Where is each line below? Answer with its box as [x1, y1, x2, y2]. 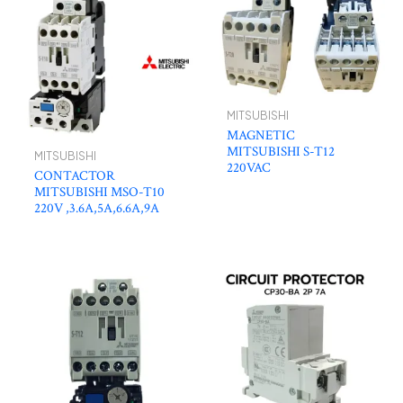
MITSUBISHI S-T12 [226, 143, 335, 161]
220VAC [226, 159, 271, 177]
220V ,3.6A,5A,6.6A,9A [33, 199, 159, 217]
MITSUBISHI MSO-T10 [33, 183, 165, 201]
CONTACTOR [33, 166, 115, 184]
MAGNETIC [226, 127, 295, 145]
